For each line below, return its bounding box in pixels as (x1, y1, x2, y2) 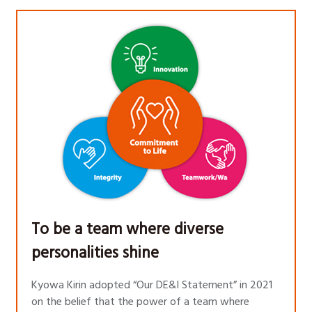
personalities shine (31, 242, 159, 265)
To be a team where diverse (31, 218, 224, 241)
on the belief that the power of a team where (31, 294, 249, 310)
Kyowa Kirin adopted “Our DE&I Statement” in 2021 (31, 277, 272, 293)
